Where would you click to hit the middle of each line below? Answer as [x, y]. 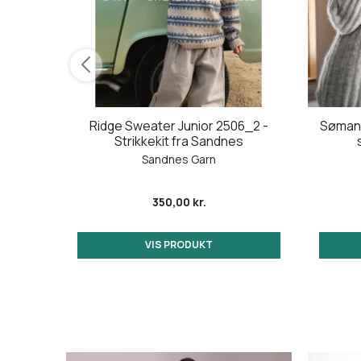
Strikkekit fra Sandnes [179, 141]
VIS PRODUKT [179, 245]
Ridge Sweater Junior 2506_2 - [179, 126]
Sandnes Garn [179, 160]
